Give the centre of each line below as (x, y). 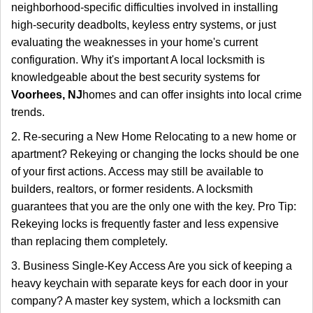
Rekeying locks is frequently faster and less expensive (145, 224)
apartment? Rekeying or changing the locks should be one (155, 154)
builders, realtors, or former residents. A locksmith (132, 189)
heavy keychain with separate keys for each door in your (150, 283)
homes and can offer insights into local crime (192, 95)
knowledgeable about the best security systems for (136, 77)
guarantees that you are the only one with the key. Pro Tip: (154, 206)
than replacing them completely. (89, 241)
